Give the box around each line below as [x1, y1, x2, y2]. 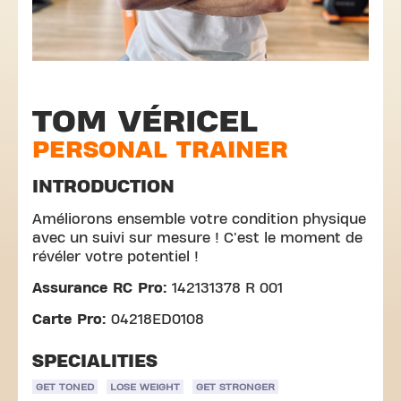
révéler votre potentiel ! [32, 250, 199, 264]
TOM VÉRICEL [32, 104, 258, 139]
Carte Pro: [32, 312, 111, 327]
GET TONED [36, 381, 94, 392]
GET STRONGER [196, 381, 275, 392]
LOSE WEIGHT [110, 381, 180, 392]
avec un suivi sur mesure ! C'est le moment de [32, 231, 363, 245]
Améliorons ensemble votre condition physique [32, 212, 366, 226]
